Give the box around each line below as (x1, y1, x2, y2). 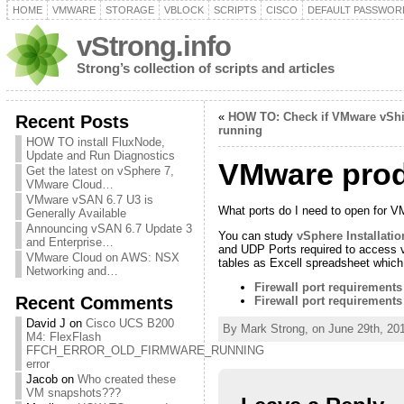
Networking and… (25, 264, 118, 278)
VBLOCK (163, 5, 204, 15)
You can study (217, 228, 297, 243)
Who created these (77, 372, 176, 386)
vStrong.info (76, 31, 231, 62)
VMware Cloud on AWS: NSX (25, 251, 179, 264)
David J (25, 317, 66, 330)
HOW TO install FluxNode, (25, 135, 165, 149)
